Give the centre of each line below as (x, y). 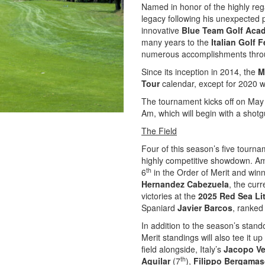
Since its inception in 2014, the (200, 72)
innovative (161, 30)
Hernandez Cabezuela (185, 184)
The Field (159, 131)
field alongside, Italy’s (182, 249)
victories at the (170, 196)
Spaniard (159, 208)
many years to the (176, 42)
